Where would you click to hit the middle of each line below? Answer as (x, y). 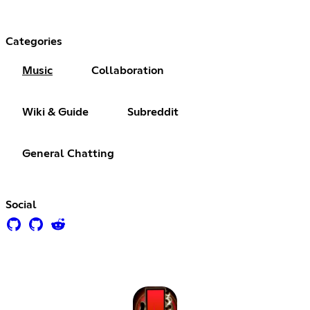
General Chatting (68, 153)
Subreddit (153, 112)
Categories (34, 41)
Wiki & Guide (55, 112)
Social (21, 204)
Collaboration (128, 70)
